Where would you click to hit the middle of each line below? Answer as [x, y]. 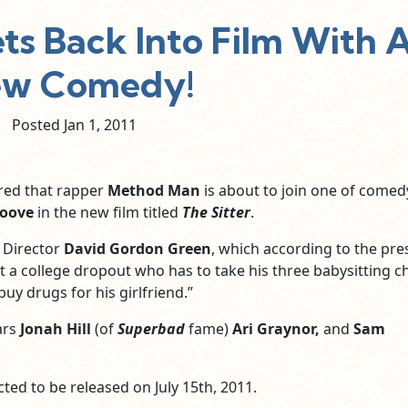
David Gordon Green [137, 249]
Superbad [151, 329]
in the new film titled [107, 213]
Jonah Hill [55, 329]
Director [33, 249]
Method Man [153, 191]
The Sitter [216, 213]
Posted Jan [50, 125]
